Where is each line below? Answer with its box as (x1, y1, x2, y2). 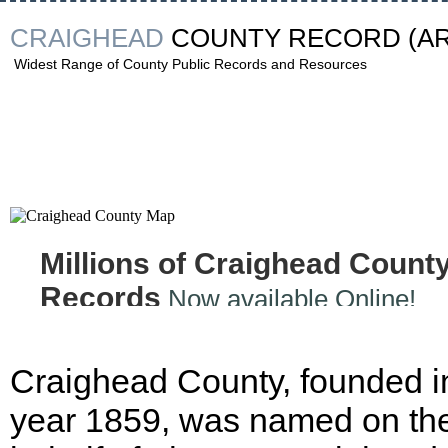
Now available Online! (161, 284, 416, 314)
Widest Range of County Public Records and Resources (14, 56, 367, 72)
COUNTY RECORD (171, 23, 401, 53)
